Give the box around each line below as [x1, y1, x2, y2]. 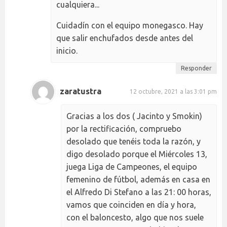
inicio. [56, 46, 78, 55]
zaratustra [60, 87, 101, 96]
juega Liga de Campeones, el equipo [66, 162, 197, 171]
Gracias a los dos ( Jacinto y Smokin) [66, 111, 202, 121]
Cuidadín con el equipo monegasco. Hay [56, 20, 203, 30]
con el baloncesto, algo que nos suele [66, 212, 204, 222]
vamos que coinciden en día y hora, [66, 200, 196, 209]
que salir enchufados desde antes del [56, 33, 193, 43]
